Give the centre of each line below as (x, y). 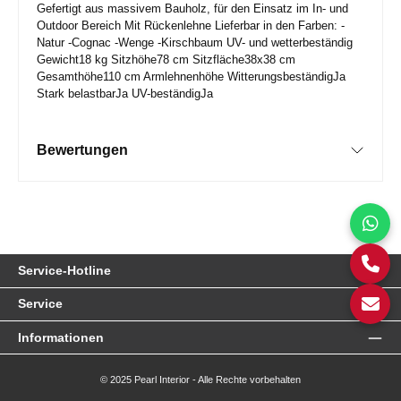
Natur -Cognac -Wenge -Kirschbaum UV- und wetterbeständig (195, 42)
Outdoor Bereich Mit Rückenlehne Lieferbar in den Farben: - (191, 25)
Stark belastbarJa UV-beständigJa (127, 93)
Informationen (61, 337)
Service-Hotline (64, 270)
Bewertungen (82, 150)
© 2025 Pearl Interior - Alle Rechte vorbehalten (200, 380)
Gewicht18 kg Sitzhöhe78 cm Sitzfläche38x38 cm (166, 59)
